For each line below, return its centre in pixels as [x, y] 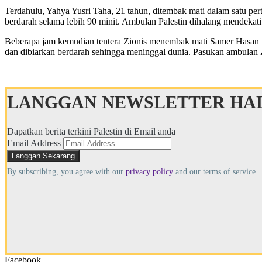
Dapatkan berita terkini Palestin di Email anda [92, 131]
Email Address [34, 143]
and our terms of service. [216, 171]
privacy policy [149, 171]
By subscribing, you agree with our [66, 171]
